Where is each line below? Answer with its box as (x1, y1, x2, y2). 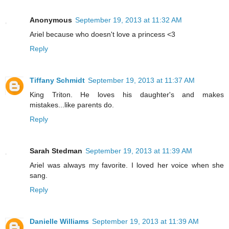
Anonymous (30, 16, 72, 25)
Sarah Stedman (30, 147, 82, 155)
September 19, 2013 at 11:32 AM (75, 16, 182, 25)
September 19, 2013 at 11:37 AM (88, 76, 195, 85)
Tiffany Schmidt (30, 76, 85, 85)
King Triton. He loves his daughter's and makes (30, 90, 224, 99)
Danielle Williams (30, 217, 89, 226)
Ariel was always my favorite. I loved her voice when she (30, 161, 224, 170)
